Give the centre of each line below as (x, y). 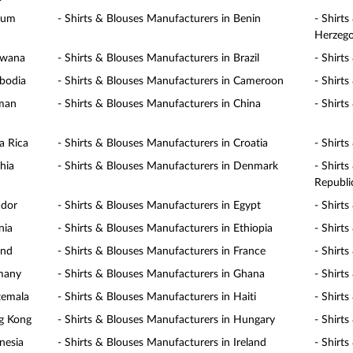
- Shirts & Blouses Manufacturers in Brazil (159, 58)
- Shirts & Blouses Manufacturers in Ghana (162, 274)
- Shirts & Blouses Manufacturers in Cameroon (171, 81)
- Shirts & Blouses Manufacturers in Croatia (163, 143)
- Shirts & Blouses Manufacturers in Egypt (160, 206)
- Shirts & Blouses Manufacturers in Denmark (168, 166)
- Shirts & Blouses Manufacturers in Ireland (162, 343)
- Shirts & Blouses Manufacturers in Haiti (157, 297)
